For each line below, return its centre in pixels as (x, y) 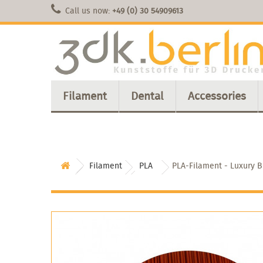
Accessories (217, 95)
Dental (147, 95)
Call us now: (89, 11)
